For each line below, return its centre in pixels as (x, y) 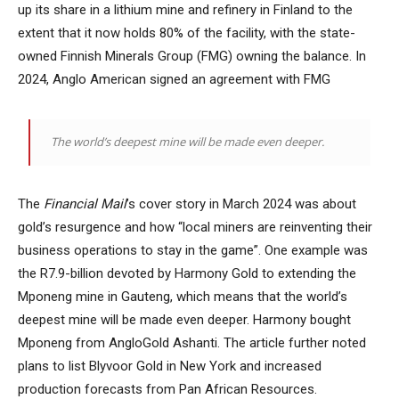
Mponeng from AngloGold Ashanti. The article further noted (192, 342)
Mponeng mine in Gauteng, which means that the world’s (183, 296)
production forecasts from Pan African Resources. (167, 389)
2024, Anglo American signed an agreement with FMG (174, 79)
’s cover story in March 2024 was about (241, 204)
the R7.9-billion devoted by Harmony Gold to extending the (187, 273)
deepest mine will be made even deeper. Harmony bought (184, 319)
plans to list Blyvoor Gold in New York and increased (170, 366)
